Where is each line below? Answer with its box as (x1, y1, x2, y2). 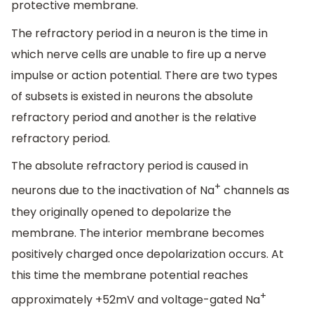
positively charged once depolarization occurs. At (11, 245, 284, 262)
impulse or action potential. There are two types (11, 67, 278, 83)
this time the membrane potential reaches (11, 266, 248, 283)
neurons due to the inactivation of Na (11, 182, 214, 199)
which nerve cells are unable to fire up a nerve (11, 46, 266, 62)
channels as (221, 182, 289, 199)
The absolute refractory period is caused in (11, 158, 248, 175)
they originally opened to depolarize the (11, 203, 231, 220)
